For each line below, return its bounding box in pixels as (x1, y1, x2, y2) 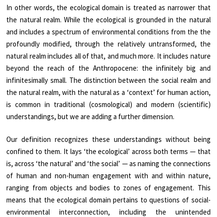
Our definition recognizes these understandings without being (6, 135, 211, 144)
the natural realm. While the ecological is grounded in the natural (6, 15, 211, 24)
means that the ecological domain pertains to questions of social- (6, 195, 211, 204)
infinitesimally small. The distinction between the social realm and (6, 75, 211, 85)
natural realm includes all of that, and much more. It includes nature (6, 51, 211, 61)
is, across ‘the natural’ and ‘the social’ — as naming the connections (6, 159, 211, 168)
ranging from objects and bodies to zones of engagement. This (6, 183, 211, 192)
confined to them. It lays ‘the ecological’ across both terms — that (6, 147, 211, 156)
